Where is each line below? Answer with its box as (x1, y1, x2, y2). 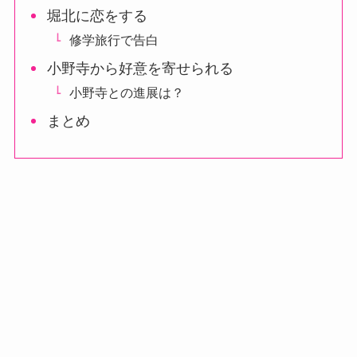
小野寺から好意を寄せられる (47, 61, 234, 77)
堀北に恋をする (47, 8, 148, 25)
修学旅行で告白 (69, 33, 159, 48)
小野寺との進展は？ (69, 85, 185, 100)
